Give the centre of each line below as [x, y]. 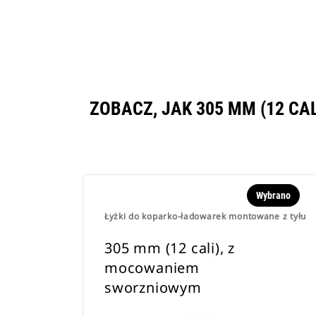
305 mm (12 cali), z [170, 248]
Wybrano [273, 195]
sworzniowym [153, 287]
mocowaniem [152, 268]
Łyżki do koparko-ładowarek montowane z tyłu [205, 216]
